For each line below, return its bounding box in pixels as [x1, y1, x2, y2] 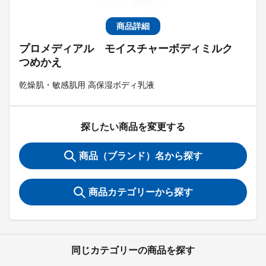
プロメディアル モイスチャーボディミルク [19, 43, 243, 55]
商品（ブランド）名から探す [78, 151, 202, 161]
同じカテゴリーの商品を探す [71, 245, 195, 255]
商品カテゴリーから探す [88, 187, 193, 197]
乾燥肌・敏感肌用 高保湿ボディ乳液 [19, 80, 154, 90]
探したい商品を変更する [81, 122, 185, 132]
